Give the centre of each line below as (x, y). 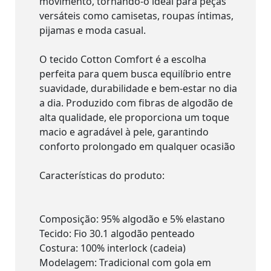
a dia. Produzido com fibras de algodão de (136, 103)
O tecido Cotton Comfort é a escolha (123, 59)
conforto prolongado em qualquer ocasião (137, 146)
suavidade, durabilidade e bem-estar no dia (138, 88)
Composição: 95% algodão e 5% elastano (132, 219)
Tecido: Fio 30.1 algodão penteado (118, 233)
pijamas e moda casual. (93, 30)
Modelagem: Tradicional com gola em (125, 262)
